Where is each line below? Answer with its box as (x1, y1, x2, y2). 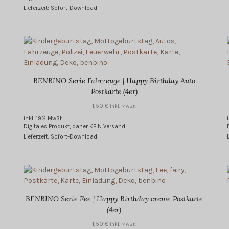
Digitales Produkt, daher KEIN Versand (24, 123, 126, 130)
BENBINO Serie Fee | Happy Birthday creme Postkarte (25, 194, 203, 204)
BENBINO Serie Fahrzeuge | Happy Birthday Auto (33, 76, 195, 86)
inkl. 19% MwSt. (24, 115, 63, 122)
